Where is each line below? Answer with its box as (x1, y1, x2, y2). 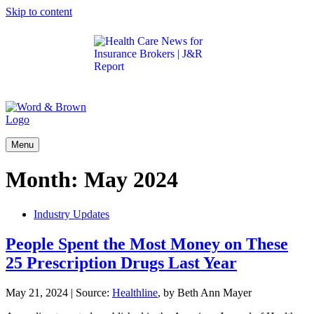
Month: (6, 167, 84, 193)
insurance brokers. (94, 97, 175, 109)
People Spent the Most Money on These (6, 234, 288, 253)
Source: (76, 286, 112, 299)
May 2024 (84, 167, 178, 193)
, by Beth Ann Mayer (158, 286, 252, 299)
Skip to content (6, 6, 72, 18)
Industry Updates (34, 207, 109, 220)
